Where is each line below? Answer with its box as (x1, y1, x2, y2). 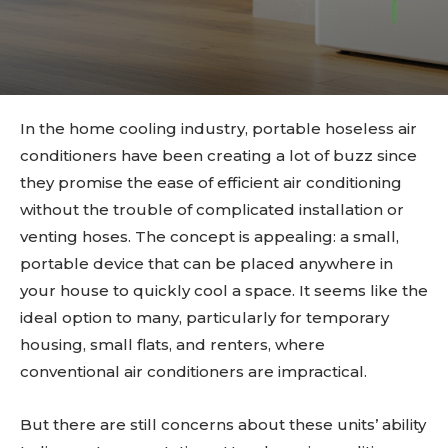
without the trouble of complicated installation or (20, 199, 404, 219)
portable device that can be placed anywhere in (20, 253, 393, 273)
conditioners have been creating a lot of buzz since (20, 145, 417, 165)
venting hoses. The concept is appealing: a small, (20, 226, 399, 246)
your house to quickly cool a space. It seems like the (20, 280, 428, 300)
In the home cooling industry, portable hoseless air (20, 118, 417, 138)
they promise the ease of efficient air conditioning (20, 172, 402, 192)
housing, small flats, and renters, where (20, 334, 325, 354)
